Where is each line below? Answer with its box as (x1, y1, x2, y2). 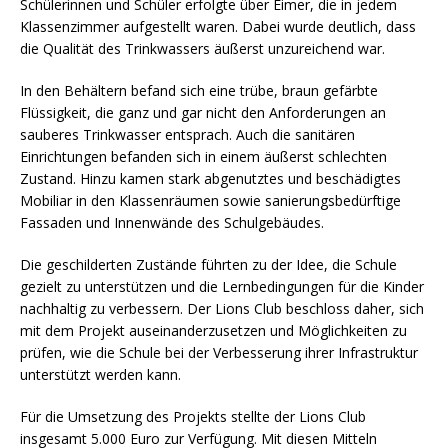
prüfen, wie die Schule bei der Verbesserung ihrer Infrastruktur (20, 342, 418, 362)
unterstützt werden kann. (20, 364, 181, 384)
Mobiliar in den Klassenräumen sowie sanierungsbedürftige (20, 190, 401, 210)
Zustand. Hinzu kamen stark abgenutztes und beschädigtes (20, 168, 401, 188)
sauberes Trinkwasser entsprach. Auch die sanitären (20, 124, 355, 144)
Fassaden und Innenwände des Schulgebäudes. (20, 212, 324, 232)
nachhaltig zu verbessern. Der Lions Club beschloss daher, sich (20, 298, 424, 318)
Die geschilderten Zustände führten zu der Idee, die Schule (20, 254, 397, 274)
